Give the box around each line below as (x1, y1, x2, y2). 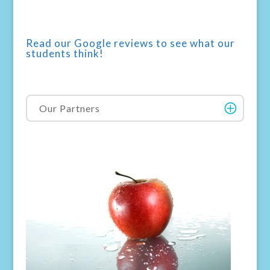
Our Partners (39, 102, 100, 114)
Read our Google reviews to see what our (25, 37, 235, 49)
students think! (25, 47, 104, 60)
